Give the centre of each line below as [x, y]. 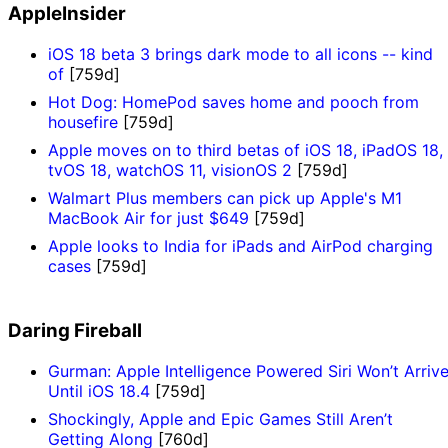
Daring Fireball [75, 330]
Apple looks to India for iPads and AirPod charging [240, 246]
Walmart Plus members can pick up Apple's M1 [225, 198]
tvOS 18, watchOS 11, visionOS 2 [170, 170]
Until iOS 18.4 [99, 390]
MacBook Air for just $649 [148, 218]
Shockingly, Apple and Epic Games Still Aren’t [220, 418]
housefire [83, 122]
